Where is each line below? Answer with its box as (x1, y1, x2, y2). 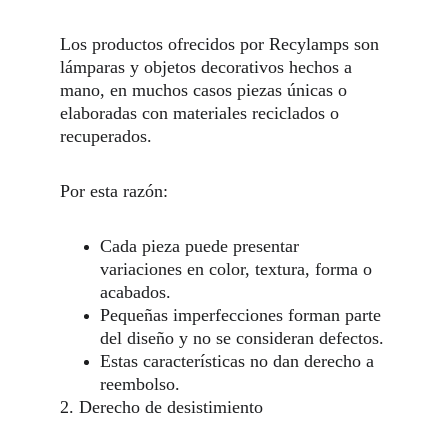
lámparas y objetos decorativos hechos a (60, 57, 357, 77)
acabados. (100, 282, 171, 302)
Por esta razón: (60, 181, 168, 201)
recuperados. (60, 126, 152, 146)
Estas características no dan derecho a (100, 351, 379, 371)
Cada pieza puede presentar (100, 236, 304, 256)
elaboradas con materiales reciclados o (60, 103, 344, 123)
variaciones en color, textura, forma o (100, 259, 377, 279)
